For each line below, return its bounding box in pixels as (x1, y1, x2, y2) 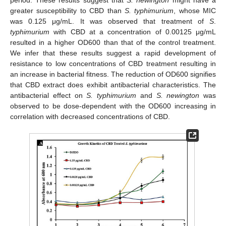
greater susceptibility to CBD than (10, 6, 125, 15)
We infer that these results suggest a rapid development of (10, 48, 216, 57)
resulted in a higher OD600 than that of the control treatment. (10, 38, 216, 46)
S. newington (156, 91, 200, 99)
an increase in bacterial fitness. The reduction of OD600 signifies (10, 70, 216, 78)
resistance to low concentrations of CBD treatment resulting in (10, 59, 216, 68)
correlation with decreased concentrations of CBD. (10, 112, 170, 121)
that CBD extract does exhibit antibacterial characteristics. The (10, 80, 216, 89)
